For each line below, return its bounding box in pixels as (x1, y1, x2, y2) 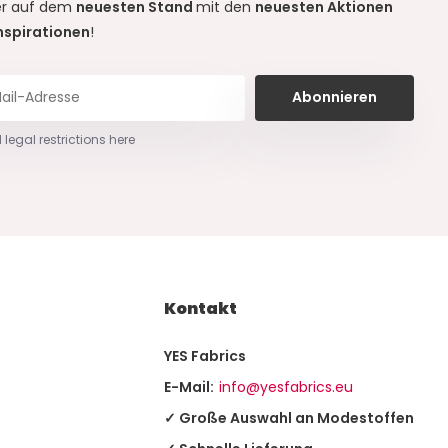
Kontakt (164, 297, 238, 321)
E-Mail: (164, 377, 215, 398)
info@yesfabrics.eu (219, 377, 354, 398)
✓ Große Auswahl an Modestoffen (164, 408, 415, 429)
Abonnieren (292, 87, 378, 108)
